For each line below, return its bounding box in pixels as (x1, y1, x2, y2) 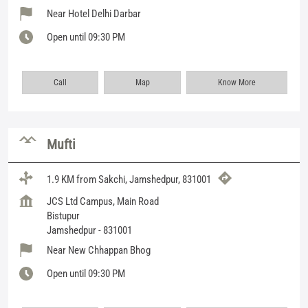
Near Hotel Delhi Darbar (47, 7, 141, 20)
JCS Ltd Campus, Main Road (47, 195, 159, 208)
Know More (218, 77, 256, 87)
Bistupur (47, 209, 80, 222)
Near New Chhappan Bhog (47, 243, 151, 256)
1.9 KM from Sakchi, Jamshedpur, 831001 (47, 173, 211, 186)
